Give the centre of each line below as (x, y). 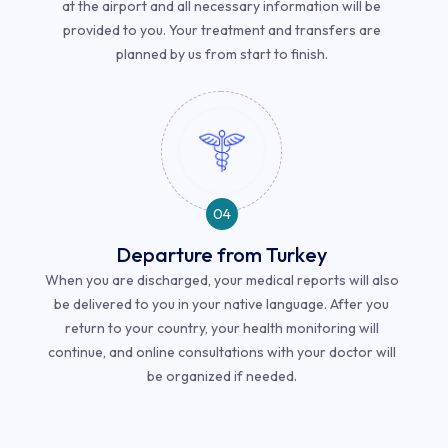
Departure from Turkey (221, 254)
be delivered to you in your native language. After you (221, 303)
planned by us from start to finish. (221, 53)
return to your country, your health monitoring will (221, 327)
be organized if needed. (221, 375)
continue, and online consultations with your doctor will (221, 351)
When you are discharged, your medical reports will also (221, 279)
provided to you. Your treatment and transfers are (221, 29)
